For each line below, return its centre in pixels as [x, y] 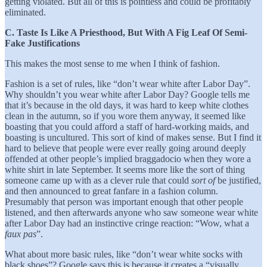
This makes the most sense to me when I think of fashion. [112, 63]
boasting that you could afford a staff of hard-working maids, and [127, 126]
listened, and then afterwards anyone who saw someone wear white [131, 212]
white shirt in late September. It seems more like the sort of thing [125, 169]
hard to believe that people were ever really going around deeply [125, 148]
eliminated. [25, 12]
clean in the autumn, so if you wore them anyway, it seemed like [125, 116]
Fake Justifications [42, 43]
